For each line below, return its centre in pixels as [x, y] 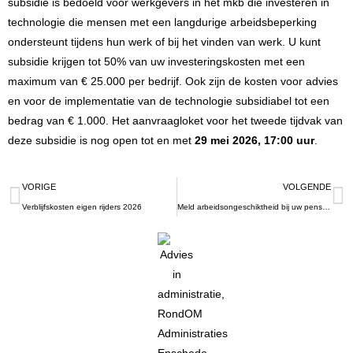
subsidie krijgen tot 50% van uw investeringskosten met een [156, 61]
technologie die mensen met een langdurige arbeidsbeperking [162, 22]
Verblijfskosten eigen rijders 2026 [82, 207]
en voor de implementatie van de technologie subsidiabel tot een [169, 101]
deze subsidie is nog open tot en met [101, 140]
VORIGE [39, 187]
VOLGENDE [307, 187]
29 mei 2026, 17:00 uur [255, 140]
